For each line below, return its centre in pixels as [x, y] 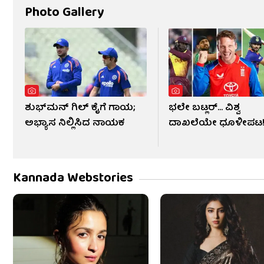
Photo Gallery [65, 13]
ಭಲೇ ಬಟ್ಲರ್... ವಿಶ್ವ [204, 108]
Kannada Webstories [73, 179]
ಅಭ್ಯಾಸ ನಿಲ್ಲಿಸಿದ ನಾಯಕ [75, 123]
